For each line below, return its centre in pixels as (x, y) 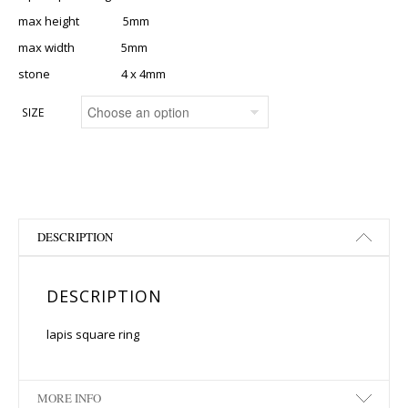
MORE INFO (69, 398)
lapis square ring (93, 334)
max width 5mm (83, 47)
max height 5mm (84, 21)
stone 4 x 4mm (92, 74)
